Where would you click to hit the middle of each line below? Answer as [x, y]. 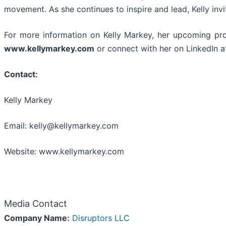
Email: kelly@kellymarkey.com [63, 126]
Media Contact [36, 204]
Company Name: [37, 218]
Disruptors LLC [101, 218]
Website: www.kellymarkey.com [64, 152]
